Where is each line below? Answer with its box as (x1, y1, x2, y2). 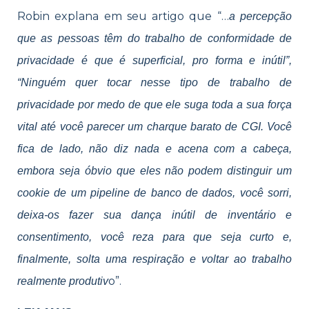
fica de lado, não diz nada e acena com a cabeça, (17, 142, 292, 154)
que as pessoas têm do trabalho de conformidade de (17, 32, 292, 44)
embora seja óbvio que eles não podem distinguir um (17, 164, 292, 177)
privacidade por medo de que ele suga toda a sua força (17, 98, 292, 110)
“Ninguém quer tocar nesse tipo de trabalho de (17, 76, 292, 88)
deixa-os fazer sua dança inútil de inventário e (17, 208, 292, 221)
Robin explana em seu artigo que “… (17, 9, 229, 23)
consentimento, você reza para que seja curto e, (17, 230, 292, 243)
